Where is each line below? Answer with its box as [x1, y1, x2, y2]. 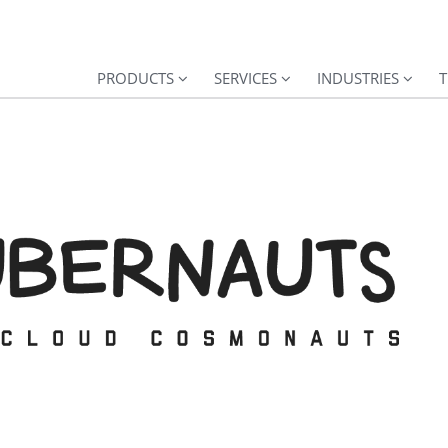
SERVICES [214, 68, 277, 88]
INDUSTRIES [317, 68, 399, 88]
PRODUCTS [97, 68, 174, 88]
